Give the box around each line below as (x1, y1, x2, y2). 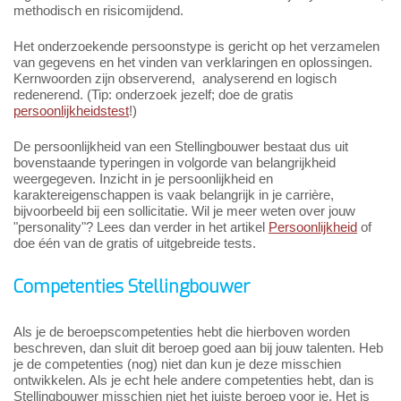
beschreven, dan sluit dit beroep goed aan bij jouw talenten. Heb (13, 340, 383, 356)
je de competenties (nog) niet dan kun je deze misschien (13, 356, 341, 372)
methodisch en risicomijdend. (13, 3, 183, 19)
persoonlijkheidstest (13, 103, 129, 119)
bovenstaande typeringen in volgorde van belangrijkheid (13, 155, 336, 171)
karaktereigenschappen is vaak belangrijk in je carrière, (13, 187, 334, 203)
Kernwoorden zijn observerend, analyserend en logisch (13, 71, 337, 87)
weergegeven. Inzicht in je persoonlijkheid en (13, 171, 273, 187)
